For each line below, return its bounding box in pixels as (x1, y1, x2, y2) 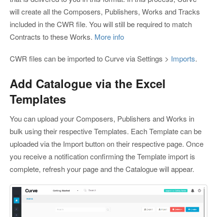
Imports (171, 53, 195, 63)
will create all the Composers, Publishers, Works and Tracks (10, 6, 200, 17)
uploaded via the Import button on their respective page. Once (10, 139, 203, 149)
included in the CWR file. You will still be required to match (10, 19, 192, 30)
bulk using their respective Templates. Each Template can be (10, 126, 201, 137)
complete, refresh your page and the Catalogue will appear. (10, 164, 194, 174)
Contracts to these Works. (10, 31, 94, 42)
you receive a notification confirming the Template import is (10, 151, 195, 162)
